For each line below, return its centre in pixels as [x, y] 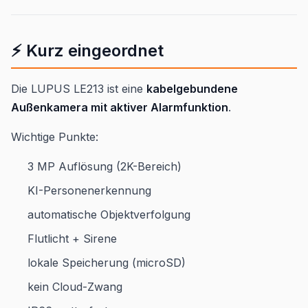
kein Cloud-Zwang [75, 286]
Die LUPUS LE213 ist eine [79, 88]
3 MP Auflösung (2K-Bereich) [104, 166]
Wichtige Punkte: [55, 136]
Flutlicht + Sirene [72, 238]
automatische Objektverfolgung [109, 214]
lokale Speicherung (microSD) [107, 262]
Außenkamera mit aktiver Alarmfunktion [120, 107]
